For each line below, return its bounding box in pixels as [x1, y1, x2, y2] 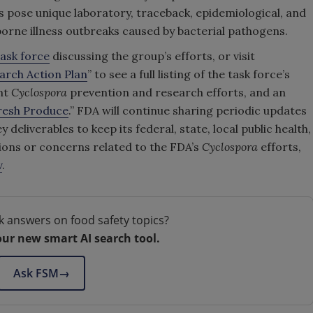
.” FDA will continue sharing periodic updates [68, 103, 307, 117]
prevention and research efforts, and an [67, 85, 286, 99]
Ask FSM [13, 265, 59, 281]
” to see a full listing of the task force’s [87, 67, 290, 81]
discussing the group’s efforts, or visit [50, 49, 255, 63]
